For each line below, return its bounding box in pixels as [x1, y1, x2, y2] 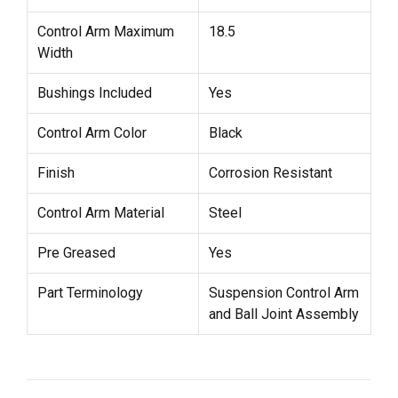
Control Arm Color [36, 123, 147, 141]
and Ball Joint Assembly [208, 305, 359, 322]
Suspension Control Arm [208, 283, 359, 301]
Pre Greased [36, 243, 115, 261]
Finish [36, 163, 75, 181]
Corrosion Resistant [208, 163, 332, 181]
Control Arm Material [36, 203, 164, 221]
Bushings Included [36, 84, 152, 101]
